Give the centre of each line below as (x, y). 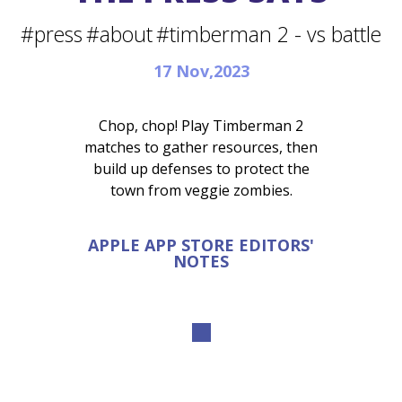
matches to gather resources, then (201, 148)
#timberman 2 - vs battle (269, 35)
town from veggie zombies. (201, 191)
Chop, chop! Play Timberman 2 (201, 126)
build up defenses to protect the (201, 169)
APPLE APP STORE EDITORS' (201, 245)
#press (52, 35)
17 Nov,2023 (201, 71)
